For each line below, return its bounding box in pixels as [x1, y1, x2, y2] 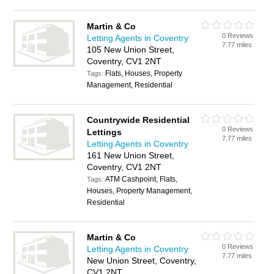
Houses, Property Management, [87, 187, 193, 195]
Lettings [87, 127, 122, 137]
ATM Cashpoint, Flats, [105, 175, 178, 183]
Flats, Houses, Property [105, 69, 183, 78]
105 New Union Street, [87, 45, 175, 54]
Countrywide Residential [87, 115, 190, 125]
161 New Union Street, [87, 150, 175, 160]
